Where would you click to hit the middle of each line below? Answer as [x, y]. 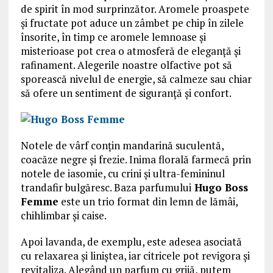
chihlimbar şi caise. [63, 216]
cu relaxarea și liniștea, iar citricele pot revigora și [135, 256]
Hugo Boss [219, 188]
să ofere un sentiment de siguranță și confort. [126, 93]
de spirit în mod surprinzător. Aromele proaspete [135, 9]
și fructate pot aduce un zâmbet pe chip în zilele [132, 23]
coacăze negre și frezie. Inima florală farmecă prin [136, 160]
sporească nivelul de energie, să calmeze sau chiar [136, 79]
